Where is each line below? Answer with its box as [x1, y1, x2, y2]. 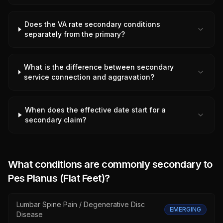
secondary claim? [25, 115, 87, 124]
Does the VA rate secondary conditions [24, 20, 161, 28]
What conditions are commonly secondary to [8, 158, 213, 170]
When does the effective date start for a [25, 106, 166, 114]
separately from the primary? [24, 30, 125, 38]
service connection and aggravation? [24, 73, 155, 81]
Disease [16, 210, 43, 219]
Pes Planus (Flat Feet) [8, 172, 105, 184]
